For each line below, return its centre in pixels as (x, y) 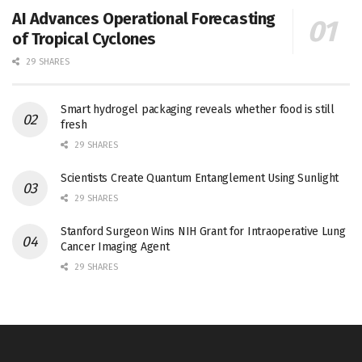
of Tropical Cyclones (84, 38)
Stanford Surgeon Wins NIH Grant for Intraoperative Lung (203, 231)
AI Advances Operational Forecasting (144, 18)
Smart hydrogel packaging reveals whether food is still (198, 109)
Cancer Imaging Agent (115, 246)
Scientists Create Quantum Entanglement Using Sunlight (200, 178)
